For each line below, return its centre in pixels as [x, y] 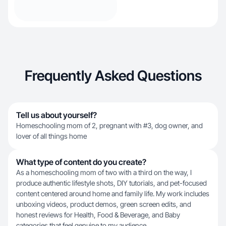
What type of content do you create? [81, 162]
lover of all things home [51, 136]
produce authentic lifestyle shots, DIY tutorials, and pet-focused [111, 183]
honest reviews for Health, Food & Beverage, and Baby [98, 215]
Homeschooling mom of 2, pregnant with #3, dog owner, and [109, 125]
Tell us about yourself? [56, 115]
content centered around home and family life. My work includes [113, 193]
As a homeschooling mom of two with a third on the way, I [104, 172]
